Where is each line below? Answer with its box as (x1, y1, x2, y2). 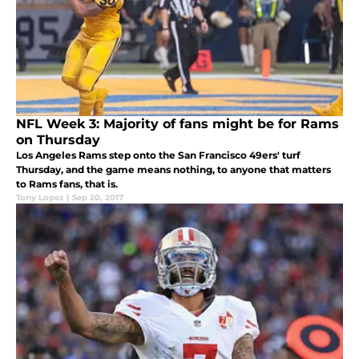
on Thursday (16, 132, 100, 148)
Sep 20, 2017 (72, 192, 123, 204)
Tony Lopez (16, 192, 63, 204)
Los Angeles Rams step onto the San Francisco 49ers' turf (16, 149, 301, 162)
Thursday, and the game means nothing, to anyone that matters (16, 163, 331, 176)
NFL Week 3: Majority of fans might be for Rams (16, 116, 339, 132)
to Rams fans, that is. (16, 178, 118, 191)
